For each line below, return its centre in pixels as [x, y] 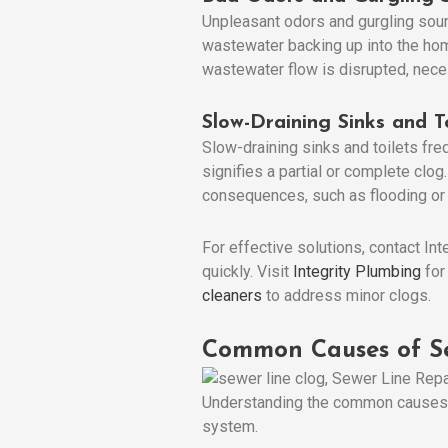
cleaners [232, 295]
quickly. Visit [247, 271]
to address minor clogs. [346, 295]
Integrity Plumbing [357, 271]
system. [230, 426]
